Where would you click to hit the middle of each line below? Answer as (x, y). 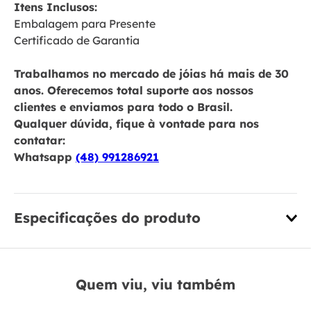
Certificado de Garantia (77, 41)
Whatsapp (45, 157)
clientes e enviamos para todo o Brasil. (123, 107)
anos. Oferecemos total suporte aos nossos (134, 91)
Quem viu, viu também (155, 285)
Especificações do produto (107, 218)
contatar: (40, 141)
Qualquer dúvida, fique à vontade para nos (136, 124)
